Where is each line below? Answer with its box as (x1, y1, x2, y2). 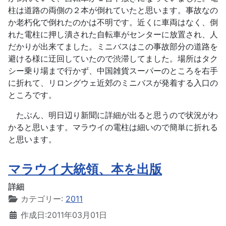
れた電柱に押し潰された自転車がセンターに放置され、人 (8, 29, 218, 39)
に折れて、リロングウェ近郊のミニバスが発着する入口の (8, 78, 218, 88)
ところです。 (8, 90, 56, 100)
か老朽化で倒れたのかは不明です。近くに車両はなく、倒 (8, 17, 218, 27)
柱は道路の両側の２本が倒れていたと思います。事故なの (8, 5, 218, 15)
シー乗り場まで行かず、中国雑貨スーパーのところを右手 (8, 66, 218, 76)
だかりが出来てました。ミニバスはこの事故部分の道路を (8, 41, 218, 51)
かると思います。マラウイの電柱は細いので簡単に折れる (8, 122, 218, 132)
